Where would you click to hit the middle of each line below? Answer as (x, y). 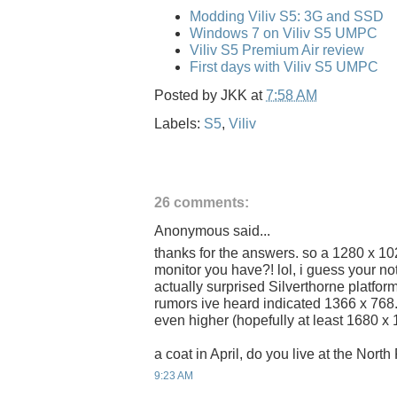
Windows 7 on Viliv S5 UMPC (284, 33)
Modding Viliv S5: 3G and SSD (287, 16)
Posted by (187, 95)
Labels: (179, 123)
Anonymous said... (212, 230)
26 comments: (202, 202)
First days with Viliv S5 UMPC (284, 66)
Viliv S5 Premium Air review (277, 50)
